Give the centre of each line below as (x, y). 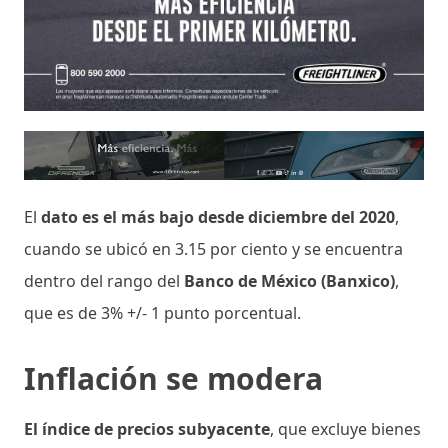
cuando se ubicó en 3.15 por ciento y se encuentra (213, 248)
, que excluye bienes (345, 428)
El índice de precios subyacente (147, 428)
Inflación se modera (173, 378)
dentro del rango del (104, 280)
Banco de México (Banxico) (289, 280)
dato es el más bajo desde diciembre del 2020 (218, 216)
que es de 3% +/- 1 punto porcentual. (162, 312)
